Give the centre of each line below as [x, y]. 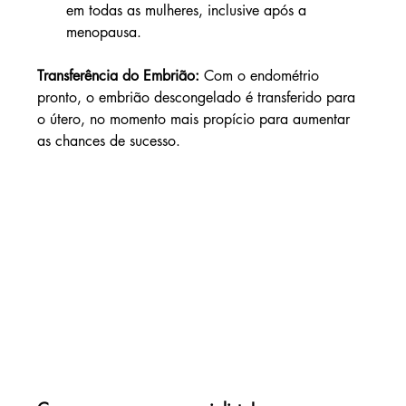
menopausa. [103, 33]
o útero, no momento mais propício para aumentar [195, 120]
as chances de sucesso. [108, 141]
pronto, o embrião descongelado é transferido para [198, 98]
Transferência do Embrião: [120, 76]
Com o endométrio [263, 76]
